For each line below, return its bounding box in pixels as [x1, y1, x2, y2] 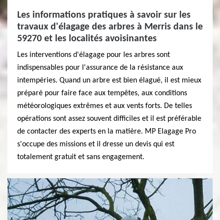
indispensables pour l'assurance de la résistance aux [17, 64, 183, 72]
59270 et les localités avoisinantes [17, 34, 157, 44]
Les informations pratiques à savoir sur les [17, 10, 191, 20]
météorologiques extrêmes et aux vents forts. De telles [17, 102, 192, 110]
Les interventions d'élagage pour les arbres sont [17, 51, 170, 59]
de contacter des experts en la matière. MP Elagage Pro [17, 128, 196, 136]
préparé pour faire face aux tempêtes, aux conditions [17, 89, 187, 97]
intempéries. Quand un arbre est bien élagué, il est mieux [17, 77, 201, 84]
